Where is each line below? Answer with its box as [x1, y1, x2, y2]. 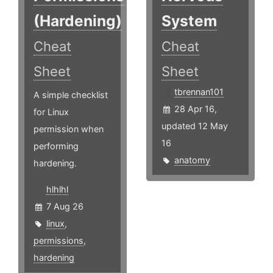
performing [34, 141, 79, 152]
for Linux [34, 107, 69, 118]
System [161, 12, 218, 30]
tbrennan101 [174, 87, 224, 97]
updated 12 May [161, 121, 229, 132]
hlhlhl [46, 184, 68, 195]
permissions [34, 235, 83, 246]
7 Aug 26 [46, 201, 83, 212]
